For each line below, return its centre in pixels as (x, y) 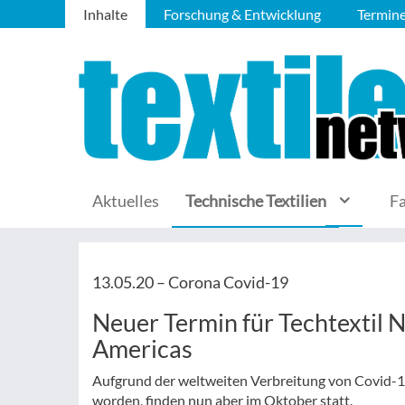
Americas (142, 348)
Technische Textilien (256, 201)
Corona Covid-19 (228, 282)
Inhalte (105, 14)
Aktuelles (126, 201)
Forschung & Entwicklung (242, 14)
